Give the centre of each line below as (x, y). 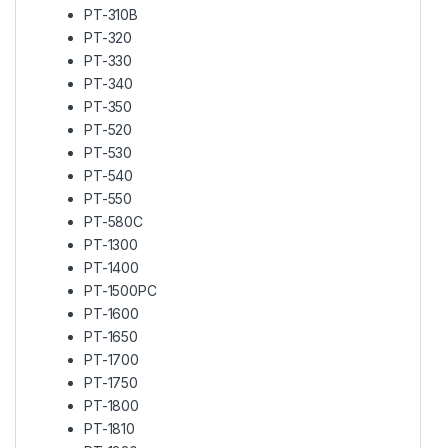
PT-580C (114, 221)
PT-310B (111, 14)
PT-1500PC (120, 290)
